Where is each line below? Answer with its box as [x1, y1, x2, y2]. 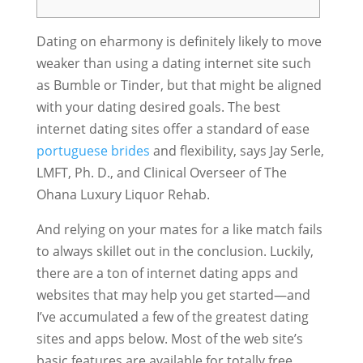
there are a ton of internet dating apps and [36, 264, 298, 282]
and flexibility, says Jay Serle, [149, 142, 324, 160]
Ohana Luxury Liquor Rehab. [36, 186, 210, 203]
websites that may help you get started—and [36, 286, 310, 304]
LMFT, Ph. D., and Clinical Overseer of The [36, 164, 287, 181]
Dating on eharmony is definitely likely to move [36, 32, 322, 50]
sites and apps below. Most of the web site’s [36, 330, 303, 348]
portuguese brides [36, 142, 150, 160]
